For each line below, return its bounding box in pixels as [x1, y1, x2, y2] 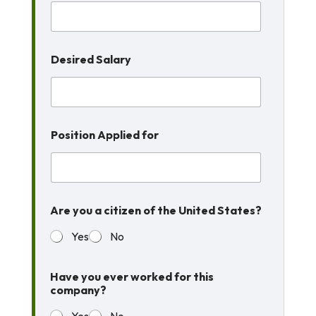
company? [49, 283, 107, 297]
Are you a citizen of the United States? [49, 203, 262, 217]
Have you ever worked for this [49, 269, 214, 284]
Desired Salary [50, 52, 131, 66]
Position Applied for [50, 128, 159, 142]
